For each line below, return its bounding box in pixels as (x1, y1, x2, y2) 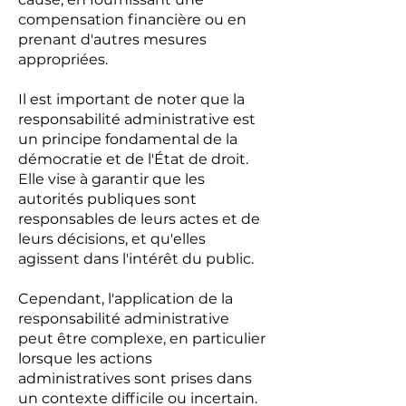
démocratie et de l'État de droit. (18, 150, 248, 168)
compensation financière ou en (18, 11, 246, 28)
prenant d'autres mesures (18, 31, 207, 48)
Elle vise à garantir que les (18, 170, 205, 188)
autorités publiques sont (18, 190, 197, 208)
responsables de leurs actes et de (18, 210, 260, 227)
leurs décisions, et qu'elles (18, 230, 206, 247)
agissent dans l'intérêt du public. (18, 250, 254, 267)
